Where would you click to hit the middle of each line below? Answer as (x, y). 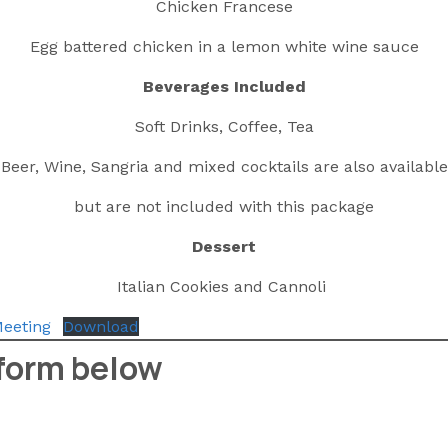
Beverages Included (224, 87)
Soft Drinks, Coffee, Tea (224, 127)
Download (101, 327)
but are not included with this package (224, 207)
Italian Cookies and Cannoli (224, 287)
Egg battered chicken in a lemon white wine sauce (224, 47)
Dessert (224, 247)
